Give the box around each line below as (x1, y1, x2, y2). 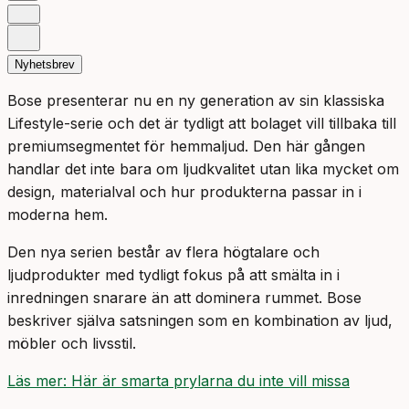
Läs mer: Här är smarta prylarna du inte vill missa (7, 372, 350, 391)
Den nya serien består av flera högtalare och (7, 243, 320, 262)
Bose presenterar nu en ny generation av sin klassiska (7, 91, 384, 110)
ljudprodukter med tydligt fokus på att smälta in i (7, 266, 340, 285)
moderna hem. (7, 205, 108, 225)
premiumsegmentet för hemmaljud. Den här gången (7, 137, 365, 156)
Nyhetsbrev (15, 58, 75, 72)
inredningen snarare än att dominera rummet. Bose (7, 288, 362, 308)
